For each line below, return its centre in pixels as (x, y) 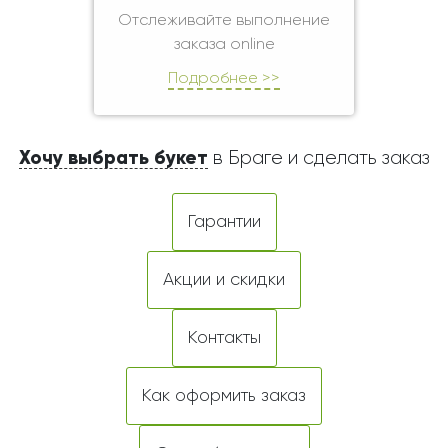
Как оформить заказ (224, 396)
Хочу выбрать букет (113, 158)
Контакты (224, 338)
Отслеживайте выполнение (224, 21)
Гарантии (224, 222)
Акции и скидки (224, 280)
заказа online (224, 45)
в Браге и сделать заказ (318, 158)
